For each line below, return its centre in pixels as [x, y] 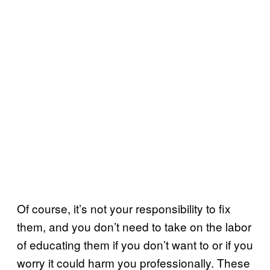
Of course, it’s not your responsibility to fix [124, 208]
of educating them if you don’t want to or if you [135, 244]
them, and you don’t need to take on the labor [134, 226]
